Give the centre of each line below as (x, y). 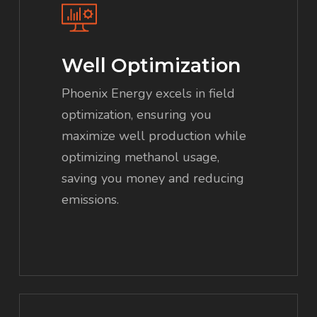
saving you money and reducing (153, 178)
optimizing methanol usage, (141, 157)
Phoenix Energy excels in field (149, 93)
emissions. (91, 199)
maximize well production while (154, 136)
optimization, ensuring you (137, 114)
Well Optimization (151, 65)
